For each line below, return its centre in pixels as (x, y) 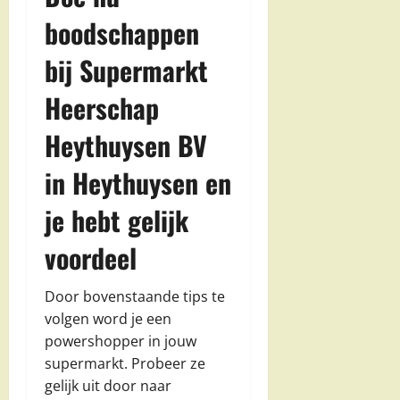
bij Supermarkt (126, 70)
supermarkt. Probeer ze (125, 363)
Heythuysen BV (126, 145)
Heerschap (102, 107)
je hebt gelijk (117, 220)
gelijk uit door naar (108, 385)
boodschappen (122, 32)
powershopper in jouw (121, 341)
